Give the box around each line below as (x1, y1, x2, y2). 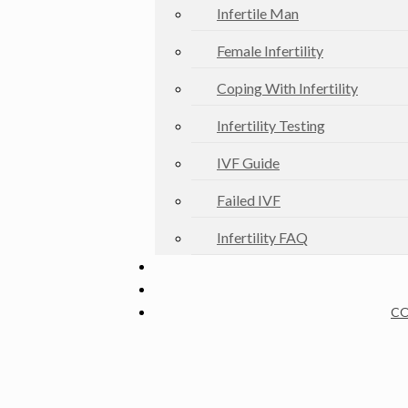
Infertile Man (217, 5, 299, 22)
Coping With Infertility (217, 79, 358, 97)
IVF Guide (217, 154, 280, 171)
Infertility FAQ (217, 229, 308, 246)
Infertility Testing (217, 117, 325, 134)
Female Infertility (217, 42, 323, 59)
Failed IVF (217, 191, 280, 209)
